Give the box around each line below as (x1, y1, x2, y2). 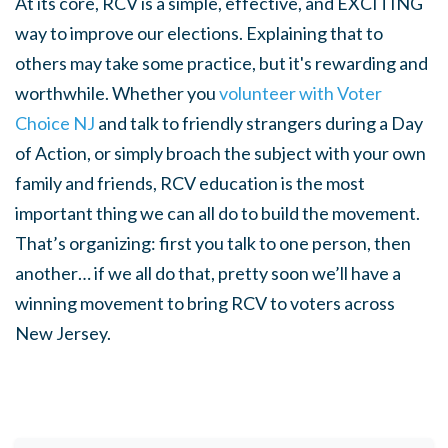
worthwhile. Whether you (15, 82, 219, 105)
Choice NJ (15, 112, 95, 135)
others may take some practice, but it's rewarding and (15, 52, 428, 75)
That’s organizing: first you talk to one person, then (15, 232, 411, 255)
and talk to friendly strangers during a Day (95, 112, 423, 135)
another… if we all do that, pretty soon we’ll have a (15, 262, 401, 285)
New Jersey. (15, 322, 111, 345)
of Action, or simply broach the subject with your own (15, 142, 426, 165)
